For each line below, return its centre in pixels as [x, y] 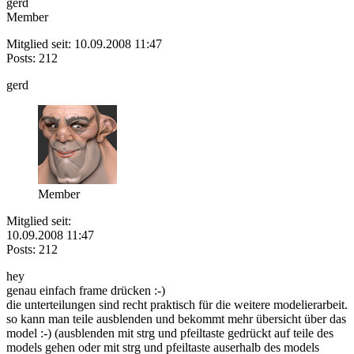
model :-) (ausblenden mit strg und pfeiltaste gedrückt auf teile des [170, 333]
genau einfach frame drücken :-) [86, 290]
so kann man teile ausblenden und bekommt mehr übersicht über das [176, 318]
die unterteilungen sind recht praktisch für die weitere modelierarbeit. [177, 304]
